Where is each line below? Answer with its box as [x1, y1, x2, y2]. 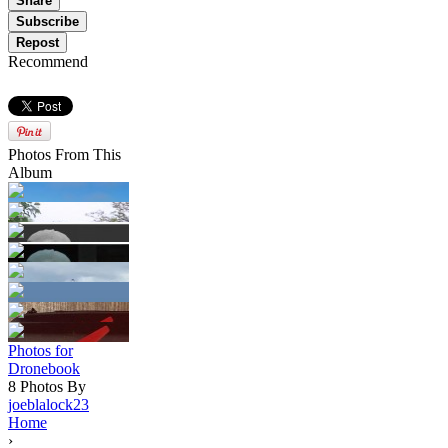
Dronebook [8, 360, 80, 378]
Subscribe [16, 14, 79, 30]
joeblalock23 [8, 396, 89, 414]
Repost [16, 35, 59, 51]
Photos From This [8, 146, 121, 164]
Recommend [8, 53, 88, 71]
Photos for [8, 342, 73, 360]
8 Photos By [8, 378, 86, 396]
